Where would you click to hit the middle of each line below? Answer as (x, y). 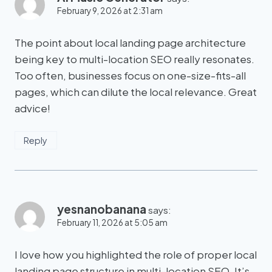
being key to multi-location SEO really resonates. (134, 59)
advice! (32, 108)
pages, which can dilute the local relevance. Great (136, 92)
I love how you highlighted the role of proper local (136, 254)
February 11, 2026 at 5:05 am (112, 223)
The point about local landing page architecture (130, 43)
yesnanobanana (102, 209)
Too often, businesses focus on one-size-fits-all (130, 76)
